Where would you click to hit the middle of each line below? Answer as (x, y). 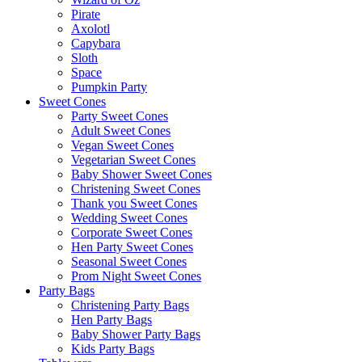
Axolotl (90, 29)
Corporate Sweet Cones (132, 232)
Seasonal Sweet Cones (129, 261)
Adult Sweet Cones (121, 130)
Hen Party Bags (112, 320)
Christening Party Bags (130, 305)
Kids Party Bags (113, 349)
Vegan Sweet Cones (122, 145)
